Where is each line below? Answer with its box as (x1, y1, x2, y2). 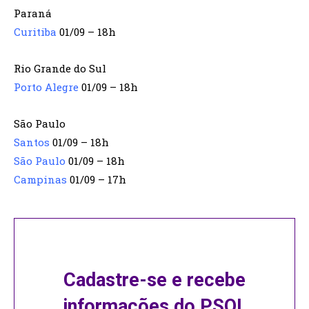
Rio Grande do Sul (14, 61, 106, 75)
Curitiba (14, 25, 57, 39)
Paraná (14, 6, 52, 20)
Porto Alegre (14, 80, 79, 94)
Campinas (14, 172, 67, 186)
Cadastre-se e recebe (63, 269, 246, 291)
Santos (14, 135, 50, 149)
